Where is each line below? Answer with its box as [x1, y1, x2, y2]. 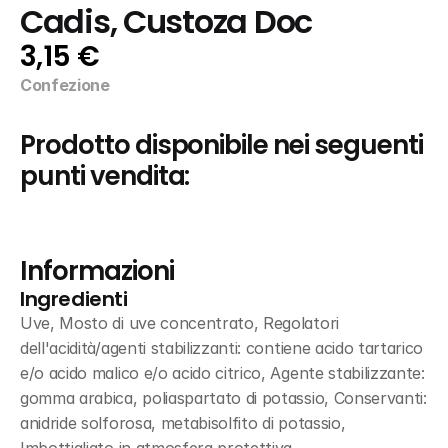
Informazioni [20, 253, 174, 289]
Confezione [20, 75, 110, 95]
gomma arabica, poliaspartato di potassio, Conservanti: [20, 388, 427, 408]
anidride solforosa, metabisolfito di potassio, [20, 413, 346, 433]
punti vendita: [20, 158, 190, 194]
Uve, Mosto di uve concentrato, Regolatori [20, 313, 339, 333]
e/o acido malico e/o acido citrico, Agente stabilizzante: [20, 363, 425, 383]
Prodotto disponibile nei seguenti [20, 127, 423, 163]
